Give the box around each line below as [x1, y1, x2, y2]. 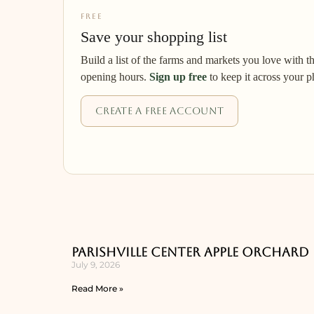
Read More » [71, 283, 123, 294]
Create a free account [95, 105, 224, 116]
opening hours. [81, 71, 149, 83]
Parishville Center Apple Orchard [71, 245, 309, 259]
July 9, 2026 [71, 259, 120, 270]
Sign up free [149, 71, 207, 83]
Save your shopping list [81, 28, 227, 46]
